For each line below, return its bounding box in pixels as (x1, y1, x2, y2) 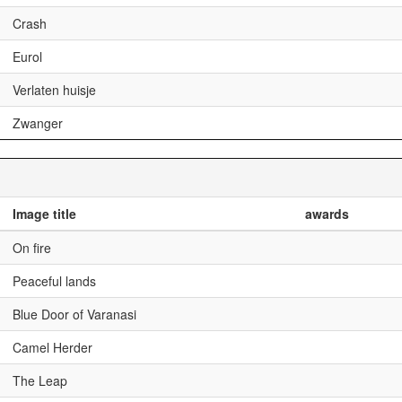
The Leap (13, 371, 67, 389)
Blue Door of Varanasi (13, 305, 136, 323)
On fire (13, 239, 51, 257)
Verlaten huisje (13, 81, 96, 99)
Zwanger (13, 114, 63, 132)
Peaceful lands (13, 272, 96, 290)
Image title (13, 205, 76, 223)
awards (305, 205, 349, 223)
